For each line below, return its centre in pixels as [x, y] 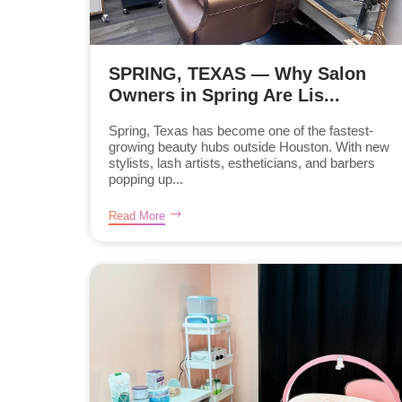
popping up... [146, 179]
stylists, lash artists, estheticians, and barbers [242, 162]
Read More [137, 215]
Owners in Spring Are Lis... [224, 95]
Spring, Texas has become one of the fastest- [241, 130]
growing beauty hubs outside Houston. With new [249, 146]
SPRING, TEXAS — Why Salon [237, 73]
